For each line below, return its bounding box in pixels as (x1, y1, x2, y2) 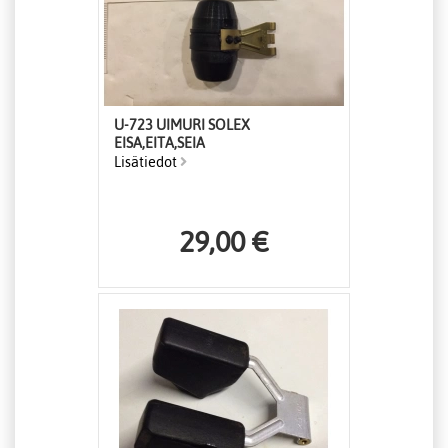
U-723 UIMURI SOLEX (114, 117, 250, 134)
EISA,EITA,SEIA (114, 135, 205, 152)
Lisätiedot (114, 154, 180, 171)
